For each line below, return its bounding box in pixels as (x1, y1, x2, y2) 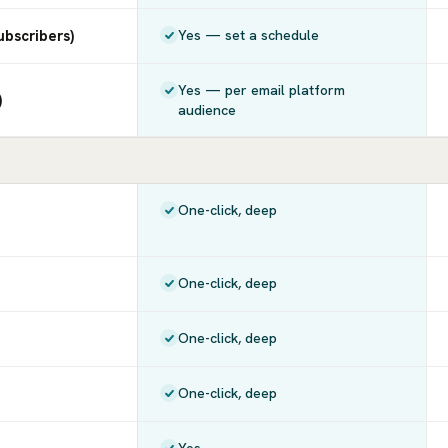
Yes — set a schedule (178, 26, 320, 44)
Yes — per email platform (178, 81, 346, 99)
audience (178, 101, 237, 119)
